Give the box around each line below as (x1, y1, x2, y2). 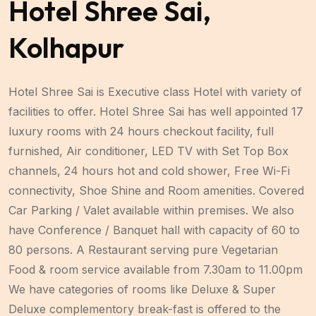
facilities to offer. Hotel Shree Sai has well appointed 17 (8, 104, 303, 119)
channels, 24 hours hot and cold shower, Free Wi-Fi (8, 163, 290, 178)
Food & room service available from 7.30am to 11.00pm (8, 262, 303, 276)
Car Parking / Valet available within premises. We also (8, 202, 294, 217)
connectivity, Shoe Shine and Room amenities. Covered (8, 183, 304, 197)
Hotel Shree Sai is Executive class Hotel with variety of (8, 84, 302, 99)
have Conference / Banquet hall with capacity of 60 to (8, 222, 300, 237)
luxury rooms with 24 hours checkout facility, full (8, 123, 274, 138)
